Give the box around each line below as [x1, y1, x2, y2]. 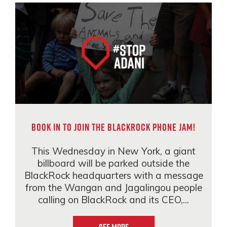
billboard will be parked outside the [37, 157, 190, 169]
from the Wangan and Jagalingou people [25, 181, 202, 194]
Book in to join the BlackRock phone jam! [31, 120, 196, 134]
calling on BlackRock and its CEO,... [38, 194, 189, 206]
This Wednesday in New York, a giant [31, 145, 196, 157]
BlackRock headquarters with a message [24, 169, 203, 181]
